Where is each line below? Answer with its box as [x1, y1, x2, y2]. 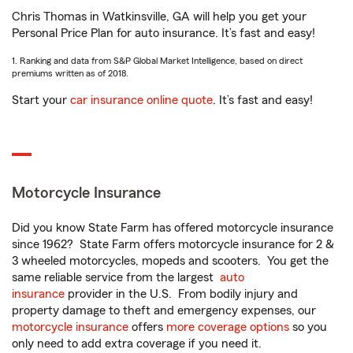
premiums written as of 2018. [12, 69, 128, 79]
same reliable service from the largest [12, 271, 220, 284]
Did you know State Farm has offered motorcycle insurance [12, 221, 333, 235]
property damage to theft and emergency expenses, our [12, 304, 316, 318]
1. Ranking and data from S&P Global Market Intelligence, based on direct [12, 56, 303, 66]
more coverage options [166, 321, 289, 334]
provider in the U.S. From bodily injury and [65, 288, 298, 301]
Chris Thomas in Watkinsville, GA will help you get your [12, 10, 307, 24]
